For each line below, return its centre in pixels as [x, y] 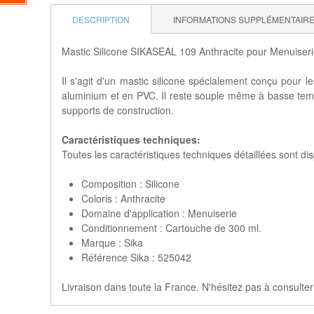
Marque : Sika [112, 243]
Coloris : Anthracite [123, 198]
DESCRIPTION [101, 19]
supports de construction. [118, 110]
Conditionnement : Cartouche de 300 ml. [171, 228]
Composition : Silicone [130, 184]
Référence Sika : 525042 [136, 257]
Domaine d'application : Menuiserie [159, 213]
